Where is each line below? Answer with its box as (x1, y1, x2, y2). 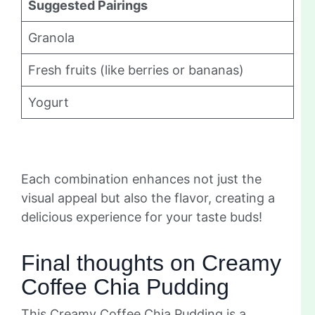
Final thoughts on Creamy (21, 250, 281, 276)
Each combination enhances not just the (21, 171, 262, 186)
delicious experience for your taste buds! (21, 209, 262, 224)
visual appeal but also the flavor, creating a (21, 190, 275, 205)
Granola (28, 30, 75, 45)
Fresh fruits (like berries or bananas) (28, 62, 244, 77)
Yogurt (28, 94, 69, 110)
